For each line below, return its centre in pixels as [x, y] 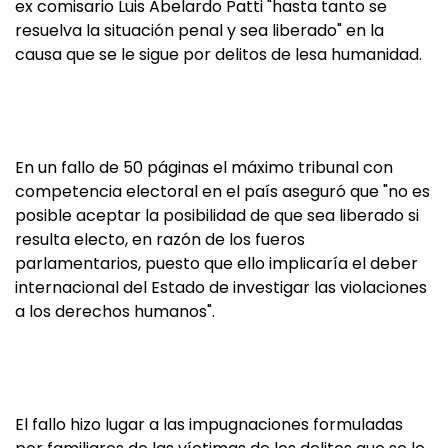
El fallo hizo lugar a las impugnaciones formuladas [209, 424]
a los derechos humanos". [115, 311]
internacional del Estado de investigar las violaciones [221, 287]
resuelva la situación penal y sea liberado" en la [199, 30]
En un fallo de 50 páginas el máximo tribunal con [204, 167]
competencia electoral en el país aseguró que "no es [222, 191]
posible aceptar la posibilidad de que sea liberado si [217, 215]
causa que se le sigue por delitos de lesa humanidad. [218, 54]
